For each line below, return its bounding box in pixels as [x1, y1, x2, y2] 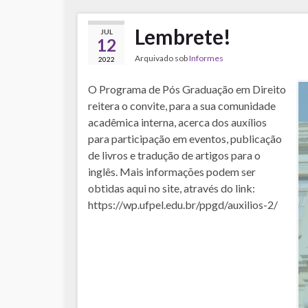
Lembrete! [135, 24, 231, 49]
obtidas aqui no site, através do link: [88, 181, 255, 195]
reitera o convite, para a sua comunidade [88, 99, 276, 112]
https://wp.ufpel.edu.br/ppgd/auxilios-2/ [88, 198, 282, 211]
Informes [189, 53, 223, 63]
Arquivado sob [135, 53, 189, 63]
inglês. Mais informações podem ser [88, 165, 256, 178]
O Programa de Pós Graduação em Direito [88, 82, 286, 96]
